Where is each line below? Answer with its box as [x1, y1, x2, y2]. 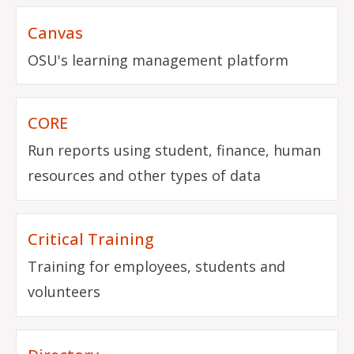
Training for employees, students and [28, 257, 286, 277]
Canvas [28, 21, 84, 43]
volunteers [28, 282, 101, 302]
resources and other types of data [28, 166, 262, 186]
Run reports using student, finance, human [28, 141, 322, 160]
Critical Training [28, 228, 155, 250]
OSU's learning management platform [28, 50, 289, 70]
